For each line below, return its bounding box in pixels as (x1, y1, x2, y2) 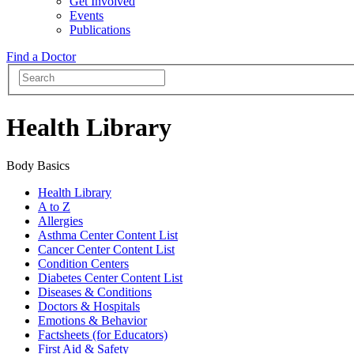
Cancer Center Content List (38, 243, 175, 257)
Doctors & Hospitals (38, 299, 140, 314)
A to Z (38, 200, 70, 214)
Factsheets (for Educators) (38, 328, 168, 342)
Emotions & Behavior (38, 314, 147, 328)
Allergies (38, 214, 83, 228)
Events (70, 8, 104, 22)
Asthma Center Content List (38, 228, 178, 243)
